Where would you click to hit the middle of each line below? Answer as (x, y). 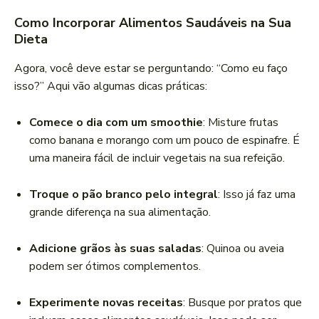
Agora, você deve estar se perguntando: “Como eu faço (151, 69)
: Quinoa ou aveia (243, 249)
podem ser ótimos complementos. (115, 267)
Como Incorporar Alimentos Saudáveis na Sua (153, 23)
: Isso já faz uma (257, 195)
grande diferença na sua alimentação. (120, 213)
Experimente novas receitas (106, 303)
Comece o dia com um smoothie (116, 123)
